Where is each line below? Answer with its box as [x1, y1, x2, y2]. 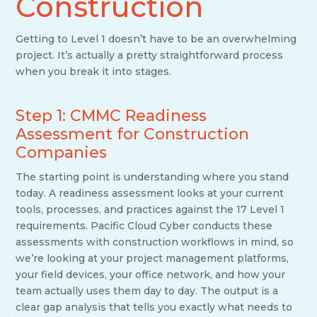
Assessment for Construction [16, 125, 250, 144]
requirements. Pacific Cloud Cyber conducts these [16, 219, 273, 233]
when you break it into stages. [16, 65, 172, 79]
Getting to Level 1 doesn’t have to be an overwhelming [16, 33, 297, 46]
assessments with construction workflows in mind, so [16, 236, 294, 249]
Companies [16, 143, 108, 163]
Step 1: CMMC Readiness [16, 106, 207, 126]
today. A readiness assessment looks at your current [16, 187, 284, 200]
